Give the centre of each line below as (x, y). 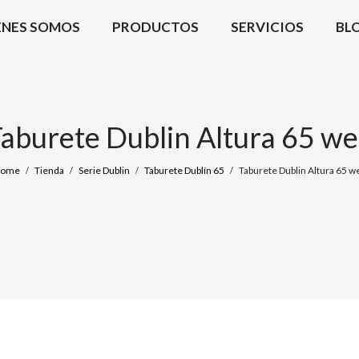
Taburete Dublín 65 (184, 170)
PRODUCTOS (155, 26)
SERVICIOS (267, 26)
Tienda (49, 170)
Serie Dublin (104, 170)
